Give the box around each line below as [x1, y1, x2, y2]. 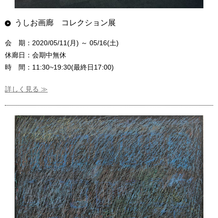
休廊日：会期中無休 [5, 51, 66, 59]
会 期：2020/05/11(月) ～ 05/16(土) [5, 38, 119, 47]
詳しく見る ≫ [5, 85, 48, 93]
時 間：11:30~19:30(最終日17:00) [5, 63, 114, 71]
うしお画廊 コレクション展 [15, 18, 116, 27]
